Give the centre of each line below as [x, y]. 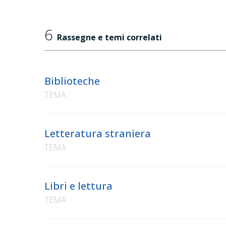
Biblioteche [72, 81]
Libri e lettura [78, 186]
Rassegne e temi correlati [109, 38]
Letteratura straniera [98, 134]
